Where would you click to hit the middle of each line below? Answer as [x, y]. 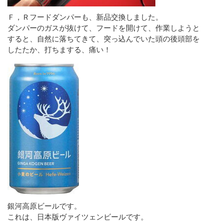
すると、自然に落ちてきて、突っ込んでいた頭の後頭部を [104, 38]
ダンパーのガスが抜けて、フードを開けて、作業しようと [104, 27]
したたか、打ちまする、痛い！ [59, 49]
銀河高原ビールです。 [44, 205]
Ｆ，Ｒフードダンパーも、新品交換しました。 [85, 17]
